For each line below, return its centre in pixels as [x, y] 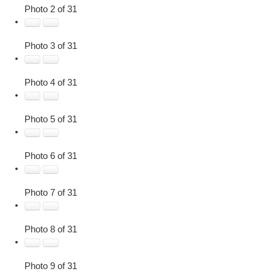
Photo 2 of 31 [51, 9]
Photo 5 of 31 [51, 120]
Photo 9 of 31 [51, 266]
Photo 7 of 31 [51, 193]
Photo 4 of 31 [51, 83]
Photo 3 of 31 [51, 46]
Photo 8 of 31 [51, 230]
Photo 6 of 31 [51, 156]
